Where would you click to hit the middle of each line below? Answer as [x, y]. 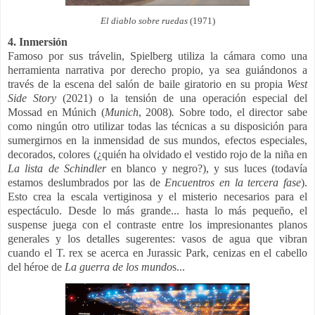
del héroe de [36, 267]
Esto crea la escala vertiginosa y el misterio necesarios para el [157, 197]
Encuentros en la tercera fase [233, 183]
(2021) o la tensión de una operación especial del [182, 98]
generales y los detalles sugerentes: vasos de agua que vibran [157, 239]
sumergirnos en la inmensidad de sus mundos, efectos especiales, [157, 141]
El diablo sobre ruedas [144, 21]
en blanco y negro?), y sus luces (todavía [207, 169]
